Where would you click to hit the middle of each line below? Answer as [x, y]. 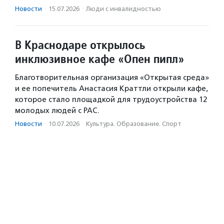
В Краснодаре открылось [80, 45]
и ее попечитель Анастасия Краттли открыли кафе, [111, 89]
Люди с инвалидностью [123, 9]
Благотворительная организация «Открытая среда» [112, 78]
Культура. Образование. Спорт [134, 124]
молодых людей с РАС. [57, 111]
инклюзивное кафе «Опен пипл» [99, 59]
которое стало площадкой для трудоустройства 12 [111, 100]
